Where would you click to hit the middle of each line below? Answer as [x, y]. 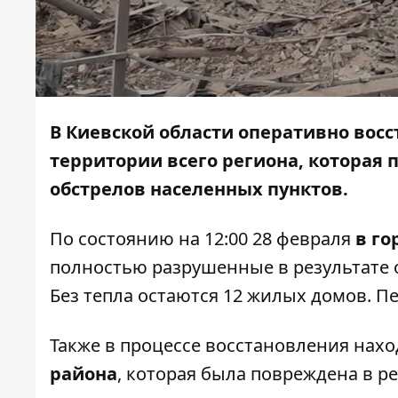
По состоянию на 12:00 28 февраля [203, 239]
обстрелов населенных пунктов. [199, 189]
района [84, 374]
